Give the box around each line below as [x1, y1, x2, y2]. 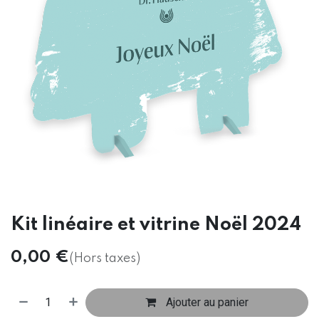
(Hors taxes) [69, 251, 140, 265]
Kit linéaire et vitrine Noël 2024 [11, 215, 301, 234]
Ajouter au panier [163, 295, 249, 309]
